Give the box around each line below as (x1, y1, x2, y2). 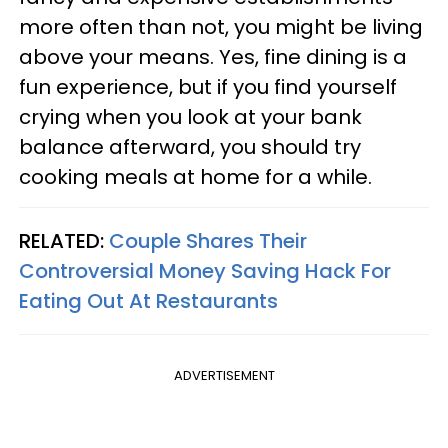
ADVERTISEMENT (173, 366, 275, 385)
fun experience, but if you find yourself (19, 73, 397, 101)
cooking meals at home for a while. (19, 163, 372, 191)
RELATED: (19, 227, 109, 255)
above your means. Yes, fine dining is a (19, 43, 407, 71)
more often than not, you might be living (19, 13, 423, 41)
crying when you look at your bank (19, 103, 362, 131)
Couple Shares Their (109, 227, 307, 255)
